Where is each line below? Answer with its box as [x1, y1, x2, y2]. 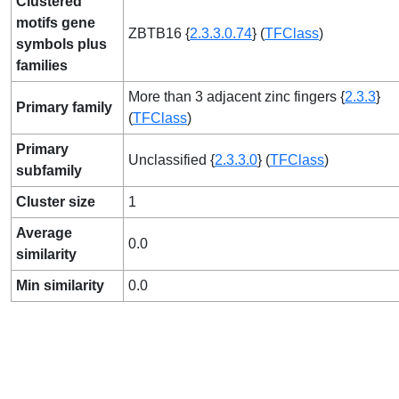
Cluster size [16, 194, 95, 209]
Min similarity [16, 278, 104, 293]
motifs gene [16, 15, 95, 30]
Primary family [16, 100, 112, 115]
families [16, 58, 68, 73]
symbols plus [16, 37, 107, 52]
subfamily [16, 163, 82, 178]
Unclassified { [128, 152, 215, 167]
